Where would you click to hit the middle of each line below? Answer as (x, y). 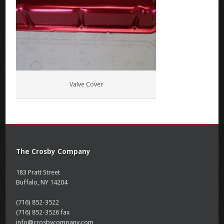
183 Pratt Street (38, 172)
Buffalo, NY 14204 (42, 182)
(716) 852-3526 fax (43, 212)
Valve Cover (86, 84)
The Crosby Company (53, 151)
